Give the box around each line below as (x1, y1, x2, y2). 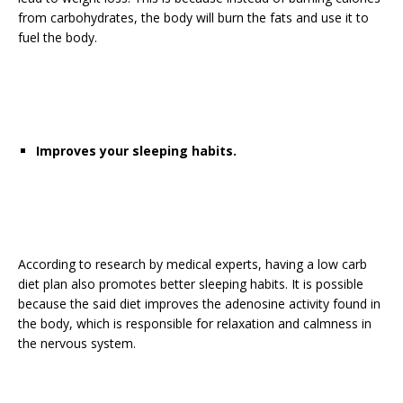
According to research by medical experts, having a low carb (18, 255, 367, 273)
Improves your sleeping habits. (36, 142, 237, 159)
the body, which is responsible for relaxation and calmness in (18, 315, 372, 332)
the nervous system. (18, 335, 136, 352)
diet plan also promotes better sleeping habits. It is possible (18, 275, 363, 292)
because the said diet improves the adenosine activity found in (18, 295, 381, 312)
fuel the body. (18, 29, 97, 46)
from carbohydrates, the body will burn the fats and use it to (18, 9, 369, 26)
